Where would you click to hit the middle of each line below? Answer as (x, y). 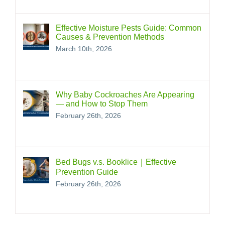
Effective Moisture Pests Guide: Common (129, 28)
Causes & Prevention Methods (110, 37)
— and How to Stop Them (102, 104)
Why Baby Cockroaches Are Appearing (125, 95)
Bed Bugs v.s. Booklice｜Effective (116, 162)
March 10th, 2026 (84, 49)
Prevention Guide (87, 172)
